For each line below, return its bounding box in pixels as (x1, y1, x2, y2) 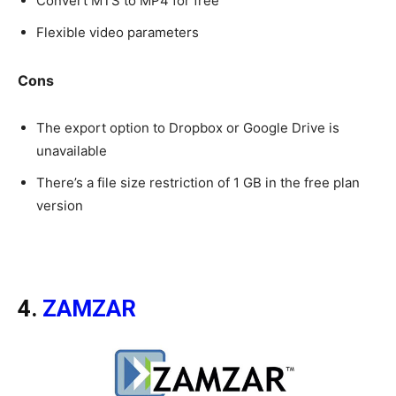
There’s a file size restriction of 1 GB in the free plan (36, 174, 360, 192)
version (36, 197, 83, 215)
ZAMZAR (42, 295, 136, 323)
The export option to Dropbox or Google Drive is (36, 119, 339, 137)
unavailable (36, 142, 107, 160)
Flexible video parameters (36, 24, 199, 42)
